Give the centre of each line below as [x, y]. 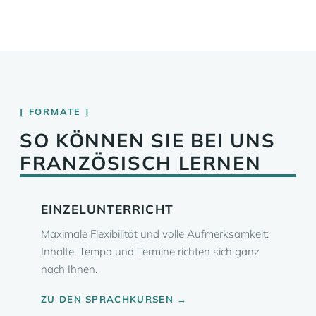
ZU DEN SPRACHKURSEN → [114, 299]
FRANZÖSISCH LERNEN [141, 163]
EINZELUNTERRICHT [107, 209]
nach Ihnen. [69, 269]
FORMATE [55, 111]
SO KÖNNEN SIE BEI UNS [148, 140]
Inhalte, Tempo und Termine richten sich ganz [150, 251]
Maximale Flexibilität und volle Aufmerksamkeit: [155, 234]
